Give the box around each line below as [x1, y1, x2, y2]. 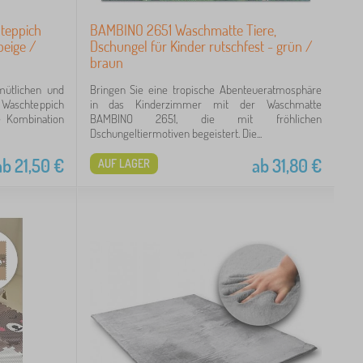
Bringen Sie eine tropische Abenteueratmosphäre [89, 81, 322, 97]
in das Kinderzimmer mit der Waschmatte [89, 96, 322, 112]
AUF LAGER [97, 156, 150, 170]
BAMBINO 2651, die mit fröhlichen [89, 110, 322, 126]
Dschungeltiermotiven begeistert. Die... [89, 125, 262, 141]
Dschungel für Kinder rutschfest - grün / [89, 36, 313, 55]
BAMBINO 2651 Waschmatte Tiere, [89, 20, 276, 39]
